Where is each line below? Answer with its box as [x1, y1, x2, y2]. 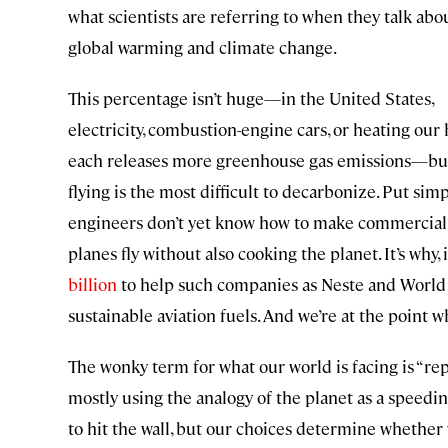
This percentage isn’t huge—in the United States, [68, 87, 433, 110]
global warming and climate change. [68, 36, 337, 59]
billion [68, 273, 117, 296]
